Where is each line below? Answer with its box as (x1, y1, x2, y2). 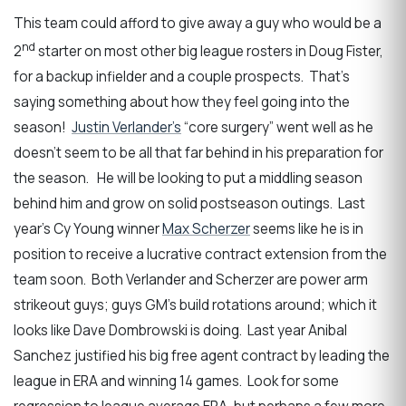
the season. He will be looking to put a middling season (14, 168, 362, 188)
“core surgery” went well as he (181, 117, 373, 137)
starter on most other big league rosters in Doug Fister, (35, 41, 383, 61)
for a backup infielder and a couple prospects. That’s (14, 66, 350, 86)
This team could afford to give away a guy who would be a (14, 13, 382, 33)
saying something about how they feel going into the (14, 92, 350, 111)
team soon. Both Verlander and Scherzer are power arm (14, 269, 368, 289)
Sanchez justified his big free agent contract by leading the (14, 345, 390, 365)
